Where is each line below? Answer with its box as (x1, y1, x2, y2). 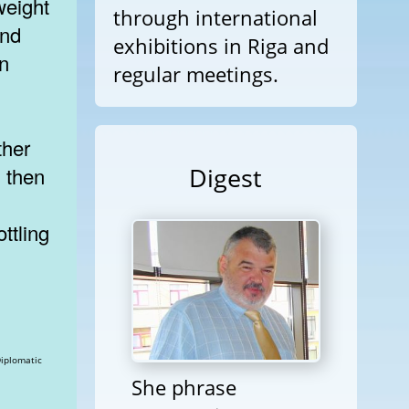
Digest (189, 161, 263, 194)
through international (112, 3, 318, 32)
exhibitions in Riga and (112, 31, 329, 60)
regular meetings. (112, 59, 278, 89)
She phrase (131, 372, 236, 402)
